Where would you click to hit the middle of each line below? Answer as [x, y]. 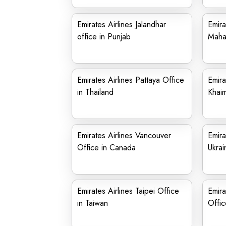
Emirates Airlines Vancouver [124, 135]
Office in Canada [106, 148]
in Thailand [95, 92]
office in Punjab [104, 37]
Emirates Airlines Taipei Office [128, 191]
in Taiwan [93, 203]
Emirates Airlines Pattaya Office [131, 80]
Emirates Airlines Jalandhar [122, 24]
